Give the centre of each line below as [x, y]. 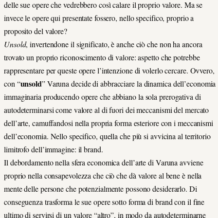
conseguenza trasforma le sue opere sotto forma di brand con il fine [104, 202]
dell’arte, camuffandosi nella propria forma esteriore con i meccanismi [109, 123]
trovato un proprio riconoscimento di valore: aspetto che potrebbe [102, 57]
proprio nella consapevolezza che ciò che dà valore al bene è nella [103, 176]
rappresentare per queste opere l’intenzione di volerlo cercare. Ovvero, [109, 71]
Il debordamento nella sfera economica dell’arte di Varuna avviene [104, 163]
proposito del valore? [36, 31]
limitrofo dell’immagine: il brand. [54, 149]
